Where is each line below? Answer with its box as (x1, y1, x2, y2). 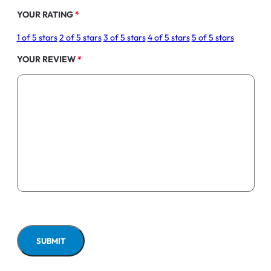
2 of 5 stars (59, 31, 102, 43)
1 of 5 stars (16, 31, 57, 43)
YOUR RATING (16, 8, 75, 20)
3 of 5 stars (103, 31, 146, 43)
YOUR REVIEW (16, 53, 77, 65)
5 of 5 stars (191, 31, 234, 43)
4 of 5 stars (147, 31, 190, 43)
